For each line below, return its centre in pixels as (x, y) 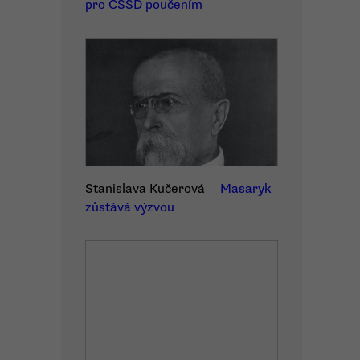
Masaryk (246, 189)
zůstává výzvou (130, 207)
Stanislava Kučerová (145, 189)
